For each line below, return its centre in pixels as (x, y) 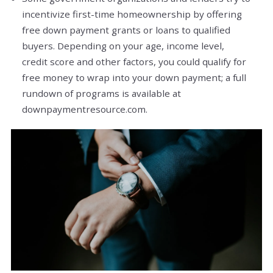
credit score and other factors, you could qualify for (134, 61)
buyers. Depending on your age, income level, (123, 45)
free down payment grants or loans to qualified (126, 30)
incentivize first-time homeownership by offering (132, 14)
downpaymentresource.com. (85, 109)
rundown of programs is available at (101, 93)
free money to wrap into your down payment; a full (134, 77)
